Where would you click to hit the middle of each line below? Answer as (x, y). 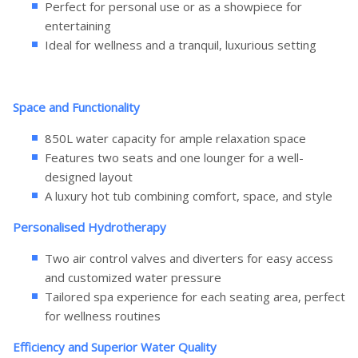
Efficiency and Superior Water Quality (115, 347)
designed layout (89, 177)
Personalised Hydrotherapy (89, 227)
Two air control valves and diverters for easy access (189, 259)
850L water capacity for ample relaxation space (175, 139)
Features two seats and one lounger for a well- (174, 158)
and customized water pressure (133, 278)
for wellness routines (103, 316)
